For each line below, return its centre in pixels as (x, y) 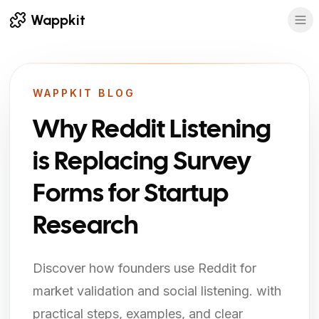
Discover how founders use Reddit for (144, 268)
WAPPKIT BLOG (84, 93)
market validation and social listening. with (157, 291)
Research (85, 227)
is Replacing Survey (141, 163)
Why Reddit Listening (152, 131)
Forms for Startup (130, 195)
